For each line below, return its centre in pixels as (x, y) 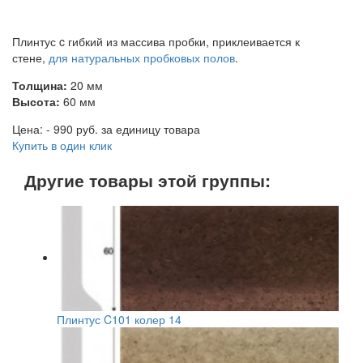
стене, (30, 57)
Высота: (38, 101)
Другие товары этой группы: (147, 179)
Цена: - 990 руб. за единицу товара (106, 128)
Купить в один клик (62, 145)
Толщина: (40, 85)
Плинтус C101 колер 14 (119, 320)
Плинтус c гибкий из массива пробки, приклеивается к (156, 41)
